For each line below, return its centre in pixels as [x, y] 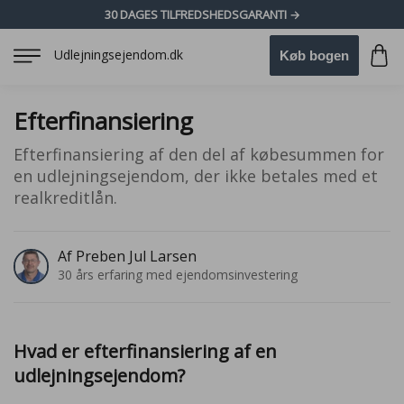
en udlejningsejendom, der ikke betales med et [196, 176]
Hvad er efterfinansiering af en [145, 351]
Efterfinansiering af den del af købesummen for [199, 154]
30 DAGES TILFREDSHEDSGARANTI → [202, 14]
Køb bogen [314, 55]
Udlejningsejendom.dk [119, 54]
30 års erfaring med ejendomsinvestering [178, 275]
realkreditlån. [65, 197]
